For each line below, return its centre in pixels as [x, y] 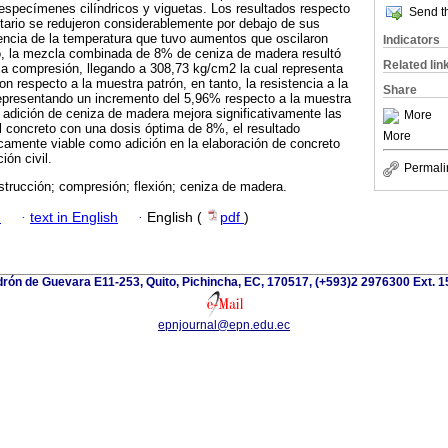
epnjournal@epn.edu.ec [224, 324]
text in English [74, 217]
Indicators [411, 40]
